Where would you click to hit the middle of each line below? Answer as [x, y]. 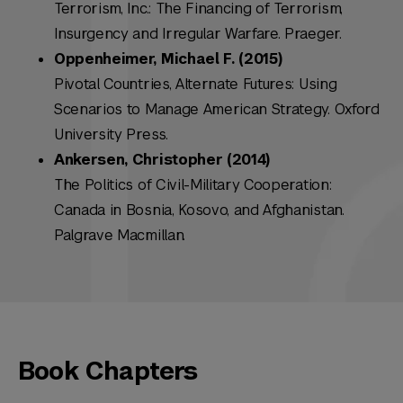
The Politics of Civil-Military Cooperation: [193, 185]
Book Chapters [108, 372]
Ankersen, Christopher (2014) [162, 160]
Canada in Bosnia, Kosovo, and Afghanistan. [199, 210]
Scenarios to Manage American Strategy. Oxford [217, 110]
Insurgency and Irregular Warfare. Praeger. [198, 34]
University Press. [111, 135]
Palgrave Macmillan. [120, 236]
